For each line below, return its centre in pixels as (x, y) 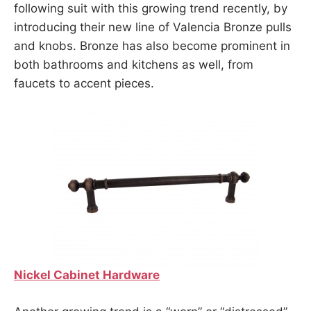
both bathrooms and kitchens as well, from (134, 64)
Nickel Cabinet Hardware (87, 275)
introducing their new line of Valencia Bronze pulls (153, 27)
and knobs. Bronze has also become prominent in (152, 45)
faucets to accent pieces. (84, 83)
